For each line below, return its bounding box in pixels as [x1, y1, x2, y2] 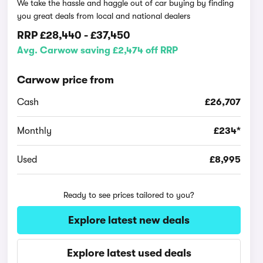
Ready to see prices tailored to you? [63, 190, 195, 200]
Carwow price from [17, 74, 114, 86]
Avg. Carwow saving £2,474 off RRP [17, 45, 178, 56]
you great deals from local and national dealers [17, 11, 191, 21]
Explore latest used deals [66, 247, 191, 259]
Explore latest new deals [68, 214, 190, 226]
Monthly [17, 126, 52, 136]
